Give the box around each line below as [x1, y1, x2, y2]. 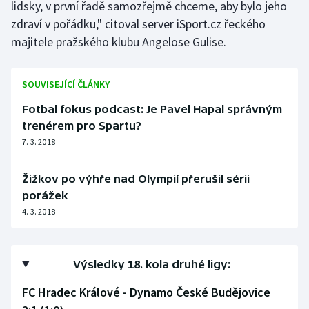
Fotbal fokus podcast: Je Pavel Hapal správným [22, 103, 282, 116]
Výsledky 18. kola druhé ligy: [73, 258, 231, 271]
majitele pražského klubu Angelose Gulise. [11, 34, 226, 50]
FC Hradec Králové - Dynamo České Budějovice [22, 284, 270, 301]
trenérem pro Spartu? [22, 119, 141, 132]
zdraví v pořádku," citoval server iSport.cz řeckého [11, 16, 266, 32]
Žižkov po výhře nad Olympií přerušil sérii [22, 172, 250, 186]
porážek [22, 189, 68, 202]
